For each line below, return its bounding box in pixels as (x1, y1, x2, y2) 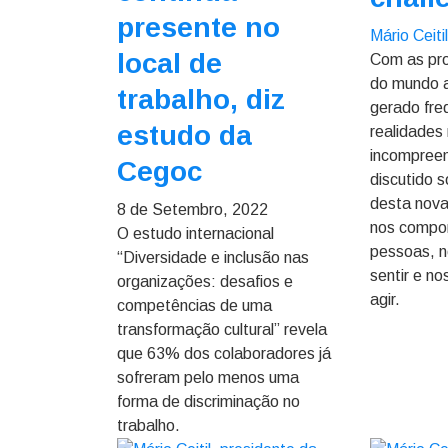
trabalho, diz (117, 84, 285, 115)
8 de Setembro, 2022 (117, 201, 268, 218)
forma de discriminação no (117, 393, 300, 410)
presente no (117, 12, 280, 43)
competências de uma (117, 297, 272, 314)
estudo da (117, 120, 252, 151)
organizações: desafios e (117, 273, 293, 290)
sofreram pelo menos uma (117, 369, 299, 386)
